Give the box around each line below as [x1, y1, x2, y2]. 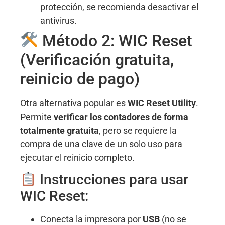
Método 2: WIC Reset [38, 31, 193, 50]
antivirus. [40, 15, 77, 26]
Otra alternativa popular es [20, 97, 128, 108]
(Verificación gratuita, [20, 50, 174, 69]
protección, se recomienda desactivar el [40, 1, 198, 12]
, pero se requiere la [99, 125, 177, 136]
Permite [20, 111, 54, 122]
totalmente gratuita [20, 125, 99, 136]
